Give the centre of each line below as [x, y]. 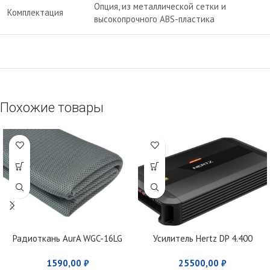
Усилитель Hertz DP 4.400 [202, 238]
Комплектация [35, 12]
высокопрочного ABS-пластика [154, 19]
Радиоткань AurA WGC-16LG [67, 238]
